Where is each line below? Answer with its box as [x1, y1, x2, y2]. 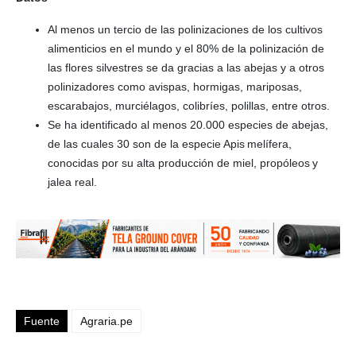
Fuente [24, 315, 60, 328]
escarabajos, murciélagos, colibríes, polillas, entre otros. [48, 99, 330, 113]
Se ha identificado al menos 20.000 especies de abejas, [48, 118, 328, 132]
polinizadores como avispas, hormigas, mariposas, [48, 80, 302, 94]
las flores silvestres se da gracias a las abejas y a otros [48, 61, 324, 75]
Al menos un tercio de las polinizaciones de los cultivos [48, 23, 323, 37]
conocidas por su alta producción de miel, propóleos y [48, 157, 318, 170]
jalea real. [48, 176, 97, 189]
